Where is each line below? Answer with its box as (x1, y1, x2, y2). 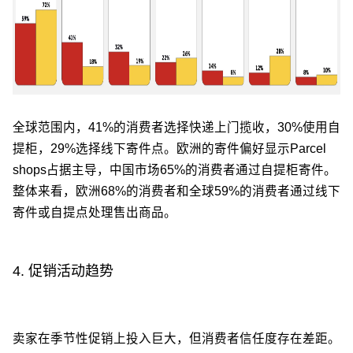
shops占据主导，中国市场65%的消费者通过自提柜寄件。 (13, 163, 336, 177)
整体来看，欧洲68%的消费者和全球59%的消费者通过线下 (13, 184, 340, 199)
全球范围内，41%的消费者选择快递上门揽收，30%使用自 (13, 121, 340, 135)
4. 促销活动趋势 (13, 262, 113, 279)
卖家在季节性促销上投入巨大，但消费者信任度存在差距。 (13, 331, 340, 345)
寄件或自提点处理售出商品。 (13, 206, 176, 220)
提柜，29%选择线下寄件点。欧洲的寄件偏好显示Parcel (13, 142, 326, 156)
